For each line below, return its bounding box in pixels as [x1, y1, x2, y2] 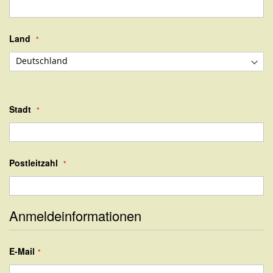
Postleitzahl [9, 156, 58, 169]
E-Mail [9, 244, 35, 257]
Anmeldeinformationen [9, 205, 141, 225]
